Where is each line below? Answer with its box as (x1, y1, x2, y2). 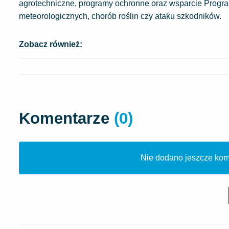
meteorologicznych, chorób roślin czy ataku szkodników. (19, 11, 221, 20)
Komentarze (19, 109, 114, 127)
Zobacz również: (19, 39, 82, 49)
